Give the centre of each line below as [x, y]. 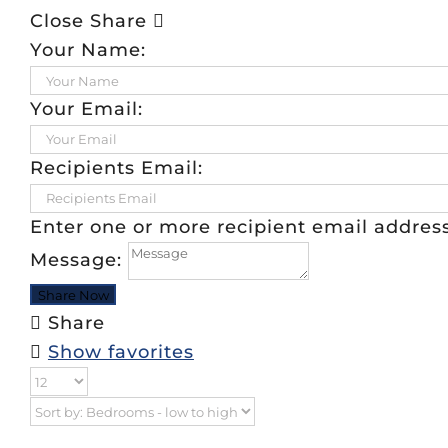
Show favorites [120, 351]
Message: [75, 259]
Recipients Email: [116, 167]
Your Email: [86, 109]
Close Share [91, 21]
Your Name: [87, 50]
